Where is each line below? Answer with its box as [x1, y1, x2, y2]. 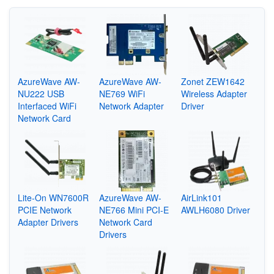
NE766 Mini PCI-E [99, 203, 169, 216]
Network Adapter [99, 99, 165, 112]
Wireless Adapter [180, 87, 247, 100]
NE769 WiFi [99, 87, 146, 100]
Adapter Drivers [17, 215, 78, 228]
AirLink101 [180, 191, 222, 204]
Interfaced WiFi [17, 99, 76, 112]
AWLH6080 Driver [180, 203, 250, 216]
